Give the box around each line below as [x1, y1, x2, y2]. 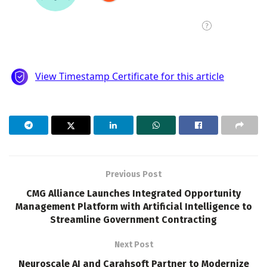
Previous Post [105, 169, 162, 179]
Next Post [114, 239, 153, 250]
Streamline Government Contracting [50, 213, 217, 225]
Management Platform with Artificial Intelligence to [15, 200, 252, 212]
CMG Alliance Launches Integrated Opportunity [26, 187, 241, 199]
